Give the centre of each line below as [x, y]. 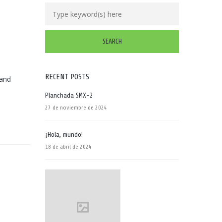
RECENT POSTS [67, 77]
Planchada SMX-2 [69, 95]
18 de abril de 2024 [68, 147]
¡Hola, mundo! [64, 135]
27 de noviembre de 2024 [76, 108]
